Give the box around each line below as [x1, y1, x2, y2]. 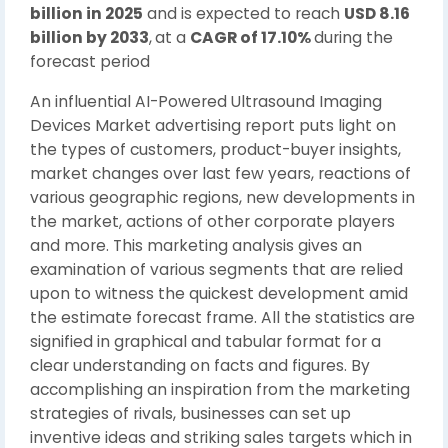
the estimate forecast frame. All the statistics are [30, 306, 415, 328]
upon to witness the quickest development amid [30, 282, 408, 304]
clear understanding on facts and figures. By [30, 354, 370, 376]
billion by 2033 [30, 26, 149, 48]
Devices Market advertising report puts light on [30, 114, 396, 136]
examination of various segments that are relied [30, 258, 403, 280]
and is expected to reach [143, 2, 344, 24]
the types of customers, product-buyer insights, [30, 138, 401, 160]
